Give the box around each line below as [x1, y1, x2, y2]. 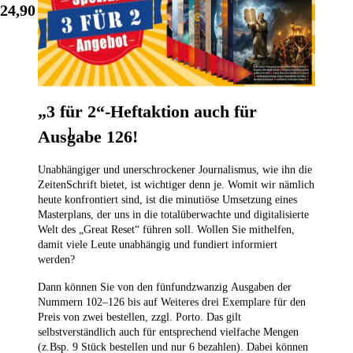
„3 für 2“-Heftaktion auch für [38, 101, 257, 121]
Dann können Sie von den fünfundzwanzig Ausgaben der [38, 281, 292, 293]
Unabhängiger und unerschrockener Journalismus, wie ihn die [38, 163, 312, 176]
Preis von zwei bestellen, [38, 310, 148, 323]
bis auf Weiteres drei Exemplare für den [128, 295, 306, 308]
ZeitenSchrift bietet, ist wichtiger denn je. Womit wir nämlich [38, 178, 314, 191]
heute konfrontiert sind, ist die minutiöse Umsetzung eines [38, 193, 297, 206]
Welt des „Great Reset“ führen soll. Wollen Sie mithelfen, [38, 223, 295, 236]
